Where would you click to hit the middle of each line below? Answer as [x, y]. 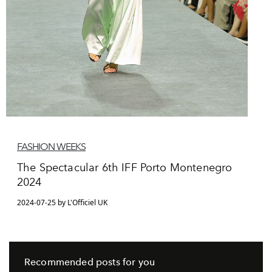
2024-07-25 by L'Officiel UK [62, 202]
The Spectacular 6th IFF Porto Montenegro [125, 167]
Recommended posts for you [90, 262]
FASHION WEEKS [51, 146]
